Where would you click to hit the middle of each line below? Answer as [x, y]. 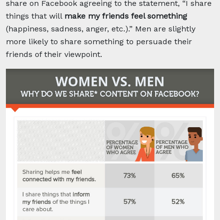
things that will [35, 16]
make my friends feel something [126, 16]
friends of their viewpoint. [54, 54]
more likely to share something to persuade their [99, 41]
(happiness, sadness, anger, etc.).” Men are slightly [101, 28]
